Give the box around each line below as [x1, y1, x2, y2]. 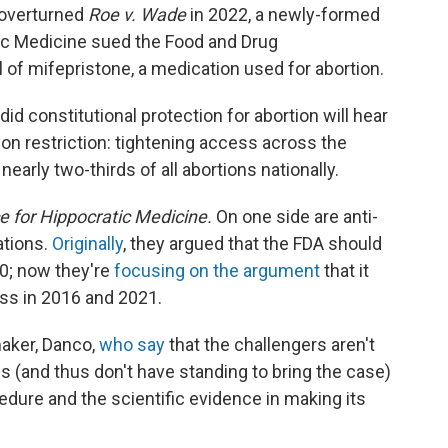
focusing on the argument [114, 260, 320, 281]
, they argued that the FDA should [123, 233, 382, 254]
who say [99, 334, 165, 355]
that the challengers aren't [165, 334, 375, 355]
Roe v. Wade [88, 4, 190, 25]
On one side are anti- [216, 206, 378, 227]
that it [320, 260, 369, 281]
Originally [52, 233, 123, 254]
